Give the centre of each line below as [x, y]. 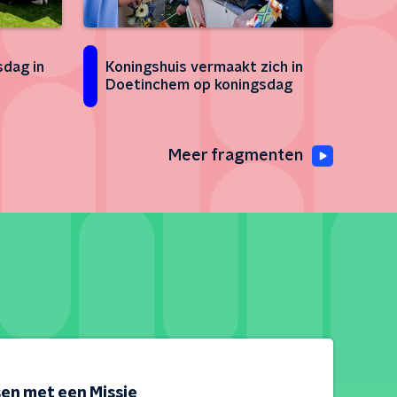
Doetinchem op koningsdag [199, 85]
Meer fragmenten [236, 156]
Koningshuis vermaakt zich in [204, 67]
